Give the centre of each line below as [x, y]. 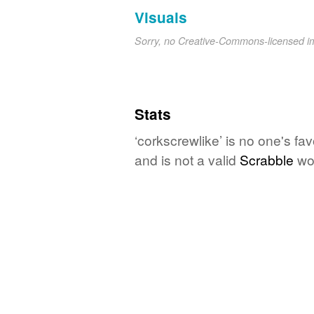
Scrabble [267, 159]
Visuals [161, 17]
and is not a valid [187, 159]
